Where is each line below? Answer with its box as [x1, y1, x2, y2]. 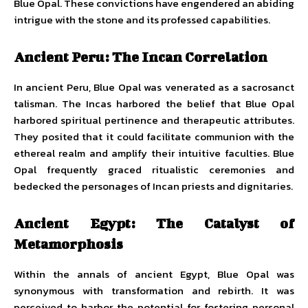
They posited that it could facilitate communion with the [14, 129, 294, 144]
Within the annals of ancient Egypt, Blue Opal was [14, 266, 294, 282]
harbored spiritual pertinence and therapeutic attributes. [14, 112, 294, 128]
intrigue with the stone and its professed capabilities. [14, 12, 270, 27]
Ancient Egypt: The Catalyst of [14, 215, 294, 231]
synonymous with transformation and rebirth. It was [14, 283, 294, 298]
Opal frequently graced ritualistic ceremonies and [14, 162, 294, 177]
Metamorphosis [14, 236, 123, 252]
